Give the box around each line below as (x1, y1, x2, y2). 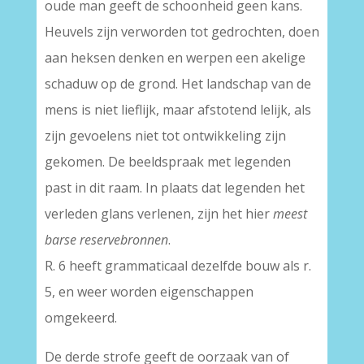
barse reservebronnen (44, 231, 168, 249)
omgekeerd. (44, 309, 117, 327)
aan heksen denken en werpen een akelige (44, 49, 305, 67)
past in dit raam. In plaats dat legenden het (44, 179, 305, 197)
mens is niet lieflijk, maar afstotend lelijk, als (44, 101, 311, 119)
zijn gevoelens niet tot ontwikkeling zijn (44, 127, 286, 145)
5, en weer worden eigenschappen (44, 283, 253, 301)
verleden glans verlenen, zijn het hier (44, 205, 273, 223)
